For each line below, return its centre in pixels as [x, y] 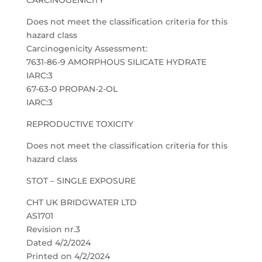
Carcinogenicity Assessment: [87, 49]
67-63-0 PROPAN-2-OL [72, 89]
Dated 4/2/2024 [58, 243]
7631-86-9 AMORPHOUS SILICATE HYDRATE [116, 62]
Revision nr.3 [53, 229]
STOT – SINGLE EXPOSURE [81, 181]
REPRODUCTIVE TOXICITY [80, 124]
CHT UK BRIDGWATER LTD [81, 202]
